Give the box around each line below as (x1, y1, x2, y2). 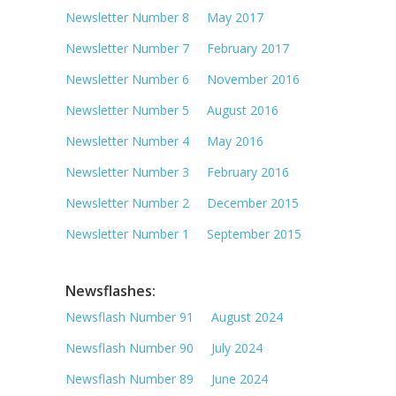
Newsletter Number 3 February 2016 (65, 163, 289, 180)
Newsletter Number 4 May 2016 (65, 132, 263, 149)
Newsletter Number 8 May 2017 (65, 8, 263, 26)
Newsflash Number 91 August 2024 (65, 308, 283, 325)
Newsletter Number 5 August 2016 (65, 101, 278, 118)
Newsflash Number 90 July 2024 (65, 339, 263, 356)
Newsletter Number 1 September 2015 (65, 225, 301, 242)
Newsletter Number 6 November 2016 (65, 70, 300, 88)
